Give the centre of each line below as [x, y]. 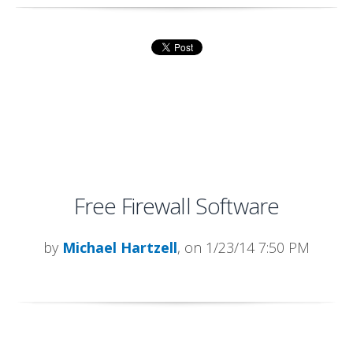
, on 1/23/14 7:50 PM [243, 247]
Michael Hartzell [120, 247]
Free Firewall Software [176, 205]
